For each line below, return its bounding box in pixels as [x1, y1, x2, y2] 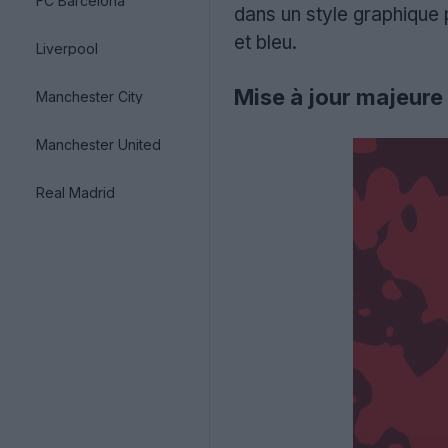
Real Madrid [36, 183, 115, 201]
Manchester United [36, 135, 161, 153]
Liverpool [36, 39, 98, 57]
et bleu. [234, 31, 297, 54]
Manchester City [36, 87, 143, 105]
